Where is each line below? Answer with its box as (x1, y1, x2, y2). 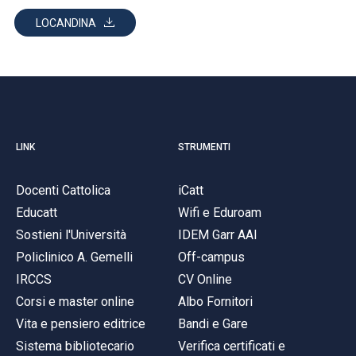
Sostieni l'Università (16, 226, 126, 242)
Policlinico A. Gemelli (16, 249, 133, 265)
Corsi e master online (16, 293, 134, 309)
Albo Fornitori (178, 293, 253, 309)
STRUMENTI (178, 141, 230, 153)
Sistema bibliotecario (16, 338, 134, 354)
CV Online (178, 271, 232, 287)
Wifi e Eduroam (178, 204, 261, 220)
